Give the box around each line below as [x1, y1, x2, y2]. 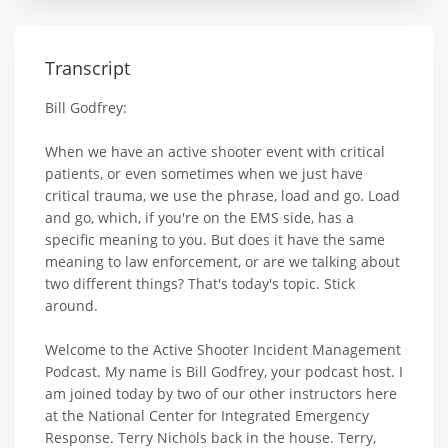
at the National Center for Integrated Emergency [45, 406, 369, 426]
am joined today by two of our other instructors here [45, 384, 397, 404]
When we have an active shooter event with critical [45, 142, 385, 162]
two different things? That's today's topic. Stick [45, 274, 355, 294]
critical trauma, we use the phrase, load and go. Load [45, 186, 400, 206]
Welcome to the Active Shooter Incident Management [45, 340, 401, 360]
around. [45, 296, 98, 316]
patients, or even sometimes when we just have [45, 164, 363, 184]
